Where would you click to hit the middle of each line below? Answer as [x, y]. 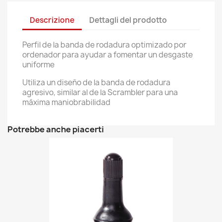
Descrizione [52, 20]
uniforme [38, 65]
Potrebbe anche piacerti [56, 129]
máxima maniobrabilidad [66, 102]
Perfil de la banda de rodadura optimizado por [104, 45]
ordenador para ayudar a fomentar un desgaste [108, 55]
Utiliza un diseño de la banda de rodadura [96, 83]
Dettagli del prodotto [128, 20]
